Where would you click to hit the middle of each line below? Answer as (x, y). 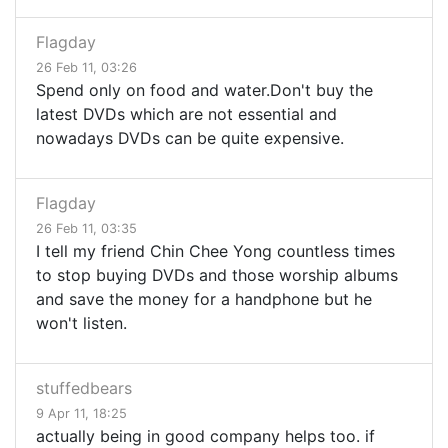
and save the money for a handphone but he (204, 299)
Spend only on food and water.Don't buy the (204, 90)
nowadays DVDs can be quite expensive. (190, 138)
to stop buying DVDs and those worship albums (217, 275)
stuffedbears (84, 388)
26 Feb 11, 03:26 (86, 68)
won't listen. (81, 323)
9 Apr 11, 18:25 (81, 414)
